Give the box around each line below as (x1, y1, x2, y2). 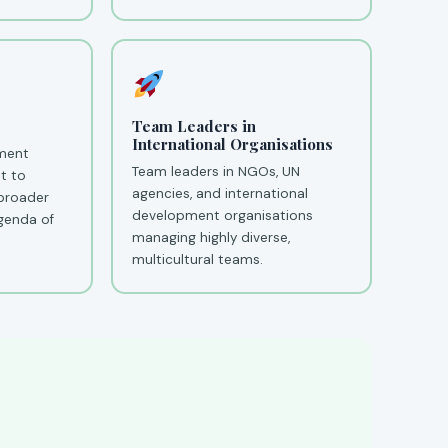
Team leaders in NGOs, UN (132, 162, 301, 180)
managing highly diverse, (132, 228, 291, 246)
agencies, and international (132, 184, 309, 202)
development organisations (132, 206, 314, 224)
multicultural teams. (132, 250, 264, 268)
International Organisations (132, 133, 334, 154)
